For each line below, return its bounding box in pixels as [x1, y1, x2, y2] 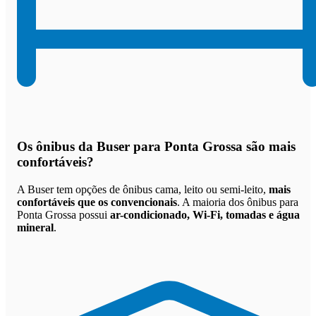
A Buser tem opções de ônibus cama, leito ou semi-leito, [17, 183, 269, 195]
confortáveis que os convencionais [17, 195, 177, 208]
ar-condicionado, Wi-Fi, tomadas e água [110, 208, 300, 221]
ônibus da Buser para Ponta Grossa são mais [36, 138, 296, 154]
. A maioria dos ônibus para [177, 195, 298, 208]
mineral [17, 221, 54, 233]
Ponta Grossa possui [17, 208, 110, 221]
